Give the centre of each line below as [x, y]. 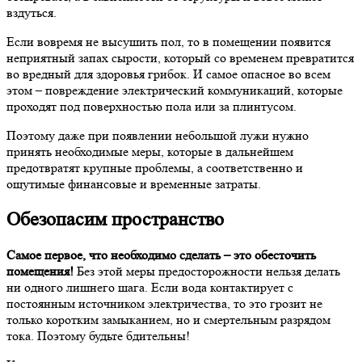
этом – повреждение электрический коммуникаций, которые [175, 90]
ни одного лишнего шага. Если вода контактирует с [150, 287]
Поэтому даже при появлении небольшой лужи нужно [158, 135]
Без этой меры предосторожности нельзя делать [207, 271]
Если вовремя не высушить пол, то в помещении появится [168, 41]
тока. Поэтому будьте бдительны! [98, 335]
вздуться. [32, 12]
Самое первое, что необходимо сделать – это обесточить [161, 255]
